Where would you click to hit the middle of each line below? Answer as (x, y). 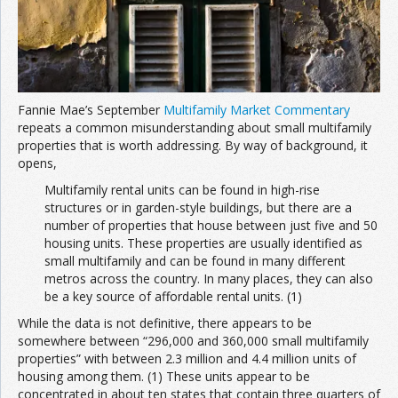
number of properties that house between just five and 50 (211, 225)
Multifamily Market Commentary (257, 109)
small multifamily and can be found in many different (195, 260)
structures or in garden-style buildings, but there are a (198, 207)
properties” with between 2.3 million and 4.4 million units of (187, 358)
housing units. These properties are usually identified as (203, 243)
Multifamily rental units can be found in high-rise (182, 189)
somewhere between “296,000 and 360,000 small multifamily (193, 340)
